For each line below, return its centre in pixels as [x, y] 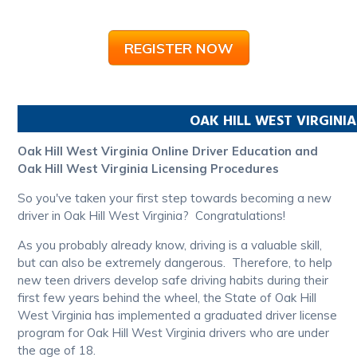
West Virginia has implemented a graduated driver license [178, 316]
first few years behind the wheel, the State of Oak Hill [167, 298]
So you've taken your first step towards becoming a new [175, 198]
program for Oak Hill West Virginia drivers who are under [174, 333]
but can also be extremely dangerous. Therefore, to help [175, 263]
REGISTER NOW [178, 48]
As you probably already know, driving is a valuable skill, [170, 245]
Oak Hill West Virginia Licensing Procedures [149, 169]
